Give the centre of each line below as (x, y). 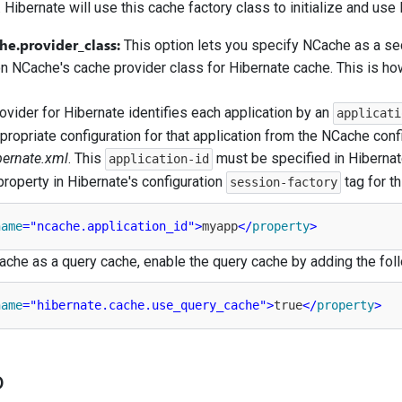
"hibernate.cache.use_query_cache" (148, 305)
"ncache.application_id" (112, 226)
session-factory (284, 182)
